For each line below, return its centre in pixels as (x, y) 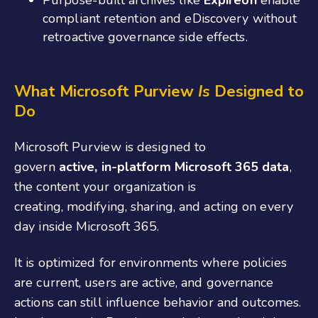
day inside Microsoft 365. (87, 227)
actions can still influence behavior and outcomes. (158, 302)
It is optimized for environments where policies (150, 262)
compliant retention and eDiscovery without (170, 18)
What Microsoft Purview (106, 91)
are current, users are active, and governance (144, 282)
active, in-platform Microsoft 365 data (174, 167)
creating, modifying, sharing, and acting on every (154, 207)
